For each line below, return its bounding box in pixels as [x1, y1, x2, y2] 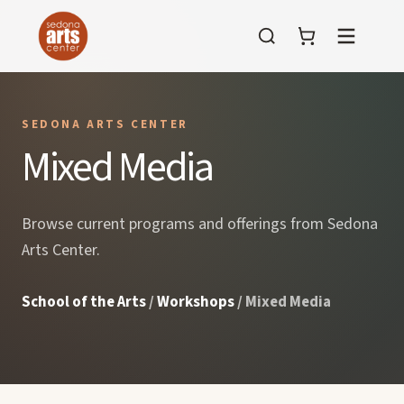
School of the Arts [22, 291, 146, 313]
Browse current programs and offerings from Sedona [22, 213, 378, 235]
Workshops [157, 291, 234, 313]
